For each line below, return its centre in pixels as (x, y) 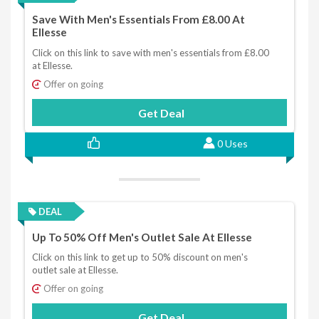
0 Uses (232, 143)
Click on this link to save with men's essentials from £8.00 (151, 52)
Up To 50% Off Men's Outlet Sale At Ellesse (142, 237)
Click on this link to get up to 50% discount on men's (140, 257)
